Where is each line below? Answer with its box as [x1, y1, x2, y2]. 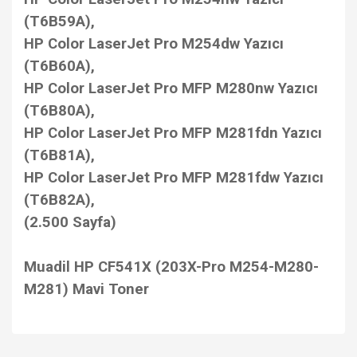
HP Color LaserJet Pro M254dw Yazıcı [24, 35, 284, 53]
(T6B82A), [24, 191, 95, 209]
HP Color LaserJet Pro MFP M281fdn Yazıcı [24, 124, 322, 142]
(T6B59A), [24, 13, 95, 30]
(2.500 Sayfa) [24, 214, 116, 231]
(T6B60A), [24, 57, 95, 75]
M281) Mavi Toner [24, 280, 149, 298]
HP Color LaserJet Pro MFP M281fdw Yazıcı [24, 169, 324, 186]
